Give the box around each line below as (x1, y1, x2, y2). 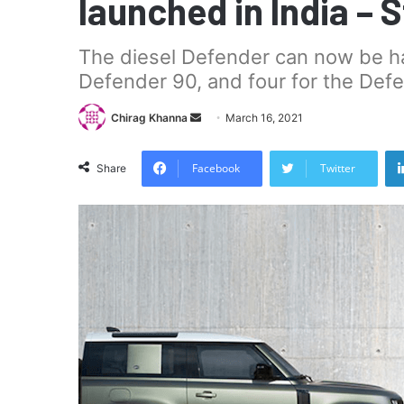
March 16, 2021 (225, 111, 303, 125)
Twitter (320, 160, 355, 176)
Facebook (192, 160, 240, 176)
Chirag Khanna (111, 111, 188, 125)
